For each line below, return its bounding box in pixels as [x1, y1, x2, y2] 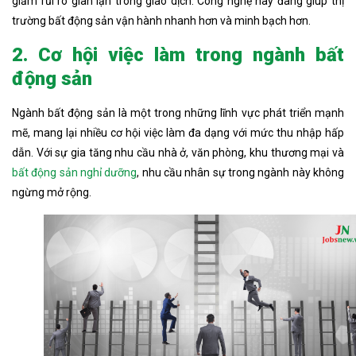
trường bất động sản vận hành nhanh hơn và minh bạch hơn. [12, 14, 311, 27]
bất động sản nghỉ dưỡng [12, 165, 137, 179]
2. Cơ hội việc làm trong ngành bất [12, 43, 344, 66]
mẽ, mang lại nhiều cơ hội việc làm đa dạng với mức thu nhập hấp [12, 126, 344, 139]
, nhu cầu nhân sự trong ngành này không [137, 165, 345, 179]
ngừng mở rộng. [12, 185, 91, 199]
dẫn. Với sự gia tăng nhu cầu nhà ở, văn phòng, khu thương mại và [12, 145, 344, 159]
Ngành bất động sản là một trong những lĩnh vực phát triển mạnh [12, 106, 344, 119]
